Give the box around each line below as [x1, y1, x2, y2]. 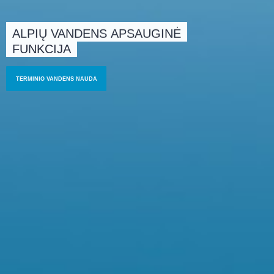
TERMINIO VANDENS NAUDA [15, 75, 97, 82]
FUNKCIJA [12, 41, 71, 55]
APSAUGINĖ [111, 26, 181, 40]
